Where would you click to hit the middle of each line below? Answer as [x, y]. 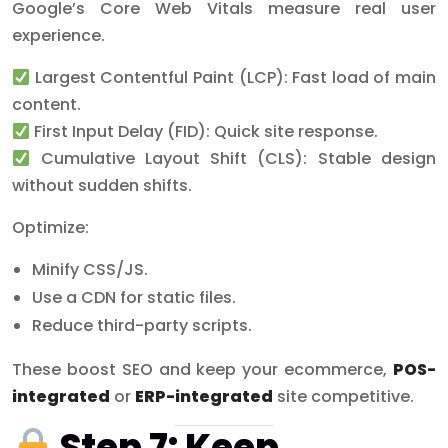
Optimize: [50, 228]
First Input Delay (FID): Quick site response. [204, 132]
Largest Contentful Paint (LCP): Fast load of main [233, 78]
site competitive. [343, 397]
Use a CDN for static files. [134, 298]
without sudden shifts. [102, 186]
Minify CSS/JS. [90, 270]
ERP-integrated [204, 397]
